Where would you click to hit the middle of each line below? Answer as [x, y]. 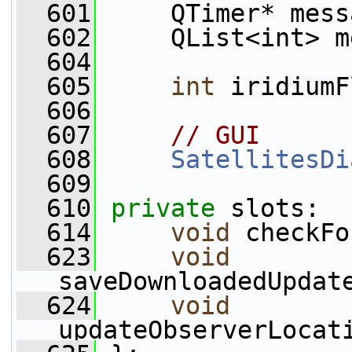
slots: [268, 208]
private [163, 208]
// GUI [215, 135]
